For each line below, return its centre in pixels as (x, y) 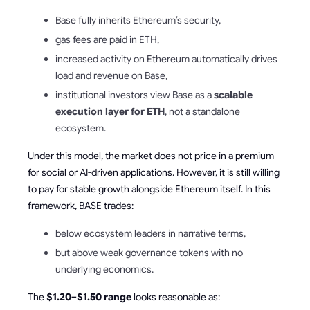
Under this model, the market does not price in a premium (151, 155)
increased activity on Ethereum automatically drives (166, 58)
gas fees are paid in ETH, (107, 39)
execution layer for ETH (110, 111)
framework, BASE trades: (81, 205)
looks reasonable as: (176, 297)
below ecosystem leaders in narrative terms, (151, 233)
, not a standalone (202, 111)
